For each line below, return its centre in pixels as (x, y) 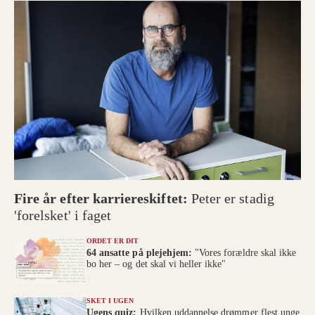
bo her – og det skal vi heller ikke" (156, 264)
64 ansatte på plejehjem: (141, 253)
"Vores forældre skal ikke (246, 253)
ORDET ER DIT (113, 241)
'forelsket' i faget (63, 216)
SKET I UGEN (110, 300)
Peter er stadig (232, 199)
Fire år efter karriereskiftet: (103, 199)
